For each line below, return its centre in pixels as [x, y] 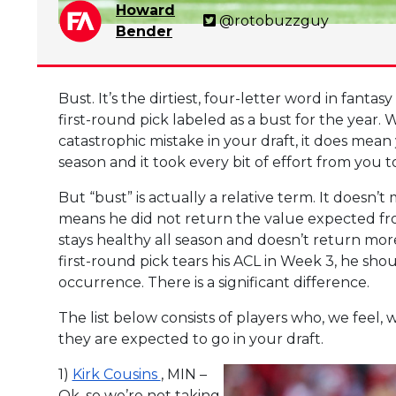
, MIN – [183, 374]
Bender [144, 31]
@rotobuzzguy [274, 20]
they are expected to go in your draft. [190, 339]
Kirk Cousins [116, 374]
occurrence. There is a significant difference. [213, 282]
